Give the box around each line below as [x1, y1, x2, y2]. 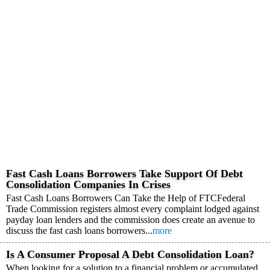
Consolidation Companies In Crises [6, 178, 171, 190]
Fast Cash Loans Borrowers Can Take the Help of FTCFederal [6, 193, 245, 203]
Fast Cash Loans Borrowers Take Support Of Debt [6, 168, 243, 180]
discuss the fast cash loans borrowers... [6, 225, 152, 236]
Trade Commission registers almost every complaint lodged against [6, 204, 259, 214]
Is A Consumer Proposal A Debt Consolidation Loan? [6, 248, 254, 260]
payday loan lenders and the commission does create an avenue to [6, 215, 255, 225]
